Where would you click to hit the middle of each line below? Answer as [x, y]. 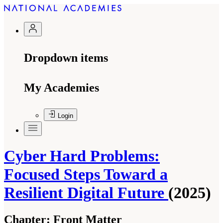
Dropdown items [66, 58]
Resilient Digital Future [86, 193]
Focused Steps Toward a [86, 174]
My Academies [61, 88]
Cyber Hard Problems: [82, 156]
